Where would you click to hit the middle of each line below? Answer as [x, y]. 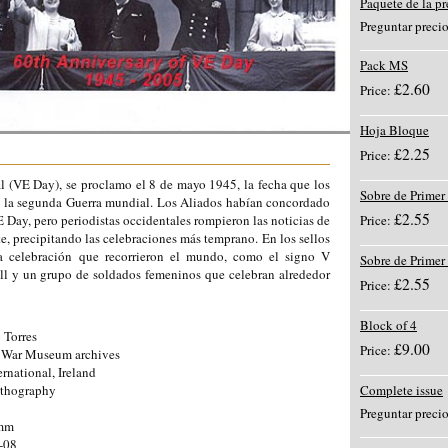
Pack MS [384, 65]
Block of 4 [388, 325]
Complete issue [401, 390]
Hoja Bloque [394, 130]
